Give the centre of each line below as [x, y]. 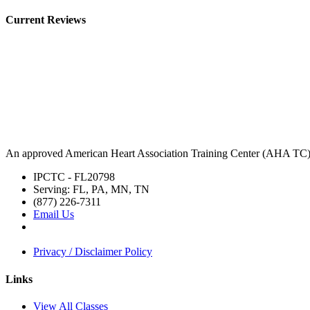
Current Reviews [46, 20]
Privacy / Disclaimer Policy [93, 252]
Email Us [54, 215]
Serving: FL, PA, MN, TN [91, 190]
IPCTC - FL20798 [74, 177]
